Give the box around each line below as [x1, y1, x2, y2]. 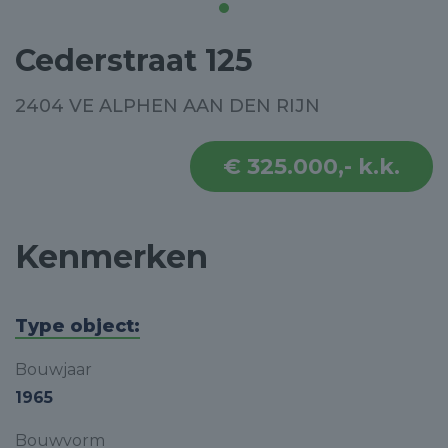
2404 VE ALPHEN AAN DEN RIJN [15, 95, 320, 117]
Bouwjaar [15, 360, 92, 379]
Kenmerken [15, 237, 208, 276]
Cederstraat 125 [15, 42, 253, 79]
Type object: [15, 315, 140, 337]
